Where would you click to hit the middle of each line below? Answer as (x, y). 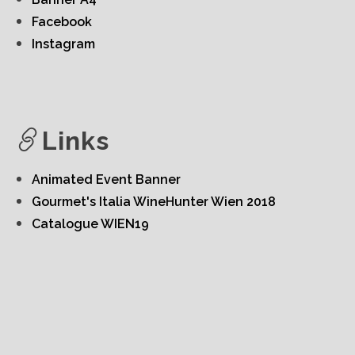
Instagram (63, 44)
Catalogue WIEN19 (90, 223)
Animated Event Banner (106, 179)
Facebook (62, 21)
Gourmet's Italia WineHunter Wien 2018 (154, 201)
